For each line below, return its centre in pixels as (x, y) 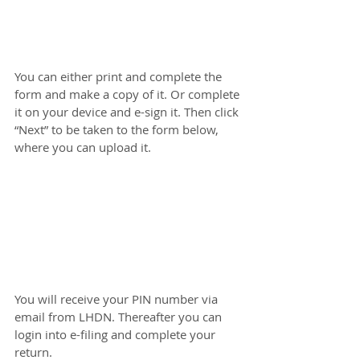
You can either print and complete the (120, 77)
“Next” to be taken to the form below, (118, 130)
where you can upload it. (83, 147)
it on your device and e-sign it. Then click (128, 112)
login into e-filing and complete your (117, 334)
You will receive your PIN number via (118, 299)
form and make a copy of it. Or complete (129, 94)
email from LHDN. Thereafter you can (120, 316)
